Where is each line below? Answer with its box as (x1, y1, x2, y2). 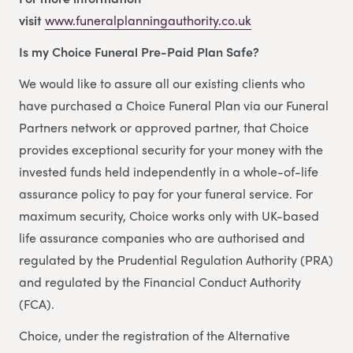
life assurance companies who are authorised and (19, 229, 305, 247)
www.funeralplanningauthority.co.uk (45, 11, 251, 30)
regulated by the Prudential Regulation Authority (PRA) (19, 251, 333, 269)
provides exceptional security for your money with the (19, 140, 323, 159)
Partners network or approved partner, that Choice (19, 118, 309, 137)
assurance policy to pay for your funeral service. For (19, 184, 313, 203)
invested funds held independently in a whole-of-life (19, 162, 318, 181)
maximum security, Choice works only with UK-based (19, 206, 319, 225)
